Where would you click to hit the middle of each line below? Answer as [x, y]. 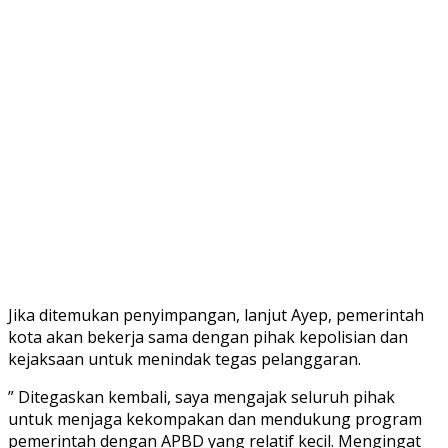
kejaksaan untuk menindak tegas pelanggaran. [184, 358]
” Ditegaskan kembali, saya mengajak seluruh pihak [201, 396]
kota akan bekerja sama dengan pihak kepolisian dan [208, 336]
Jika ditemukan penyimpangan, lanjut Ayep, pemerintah [216, 314]
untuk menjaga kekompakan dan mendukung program [215, 418]
